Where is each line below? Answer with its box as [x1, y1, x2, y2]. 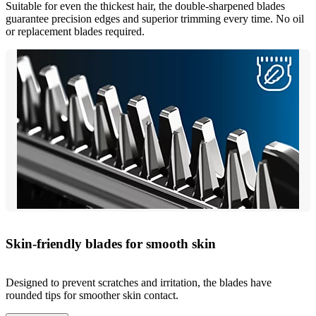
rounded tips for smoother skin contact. [6, 288, 178, 301]
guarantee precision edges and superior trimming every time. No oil [6, 13, 304, 25]
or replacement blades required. [6, 25, 145, 38]
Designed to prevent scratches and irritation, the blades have [6, 276, 272, 288]
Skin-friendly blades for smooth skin [6, 236, 216, 251]
